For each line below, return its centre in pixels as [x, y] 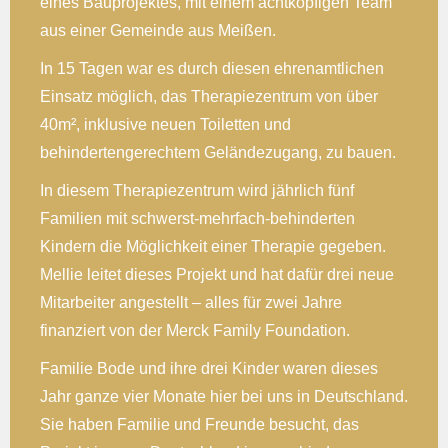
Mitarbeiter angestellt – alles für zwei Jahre [191, 302]
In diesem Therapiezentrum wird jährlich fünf [197, 190]
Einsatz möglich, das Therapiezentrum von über [209, 96]
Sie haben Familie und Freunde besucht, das [199, 424]
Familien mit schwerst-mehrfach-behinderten [197, 218]
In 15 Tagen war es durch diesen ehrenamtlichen [212, 68]
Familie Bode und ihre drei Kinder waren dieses [209, 368]
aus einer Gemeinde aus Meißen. [158, 30]
